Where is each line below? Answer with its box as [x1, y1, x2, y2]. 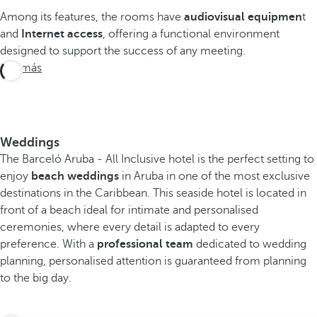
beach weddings [31, 170, 119, 183]
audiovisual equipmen [184, 11, 302, 23]
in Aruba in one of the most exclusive [119, 170, 310, 183]
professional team [97, 238, 196, 250]
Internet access [21, 28, 103, 40]
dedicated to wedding [196, 238, 306, 250]
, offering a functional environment [103, 28, 279, 40]
